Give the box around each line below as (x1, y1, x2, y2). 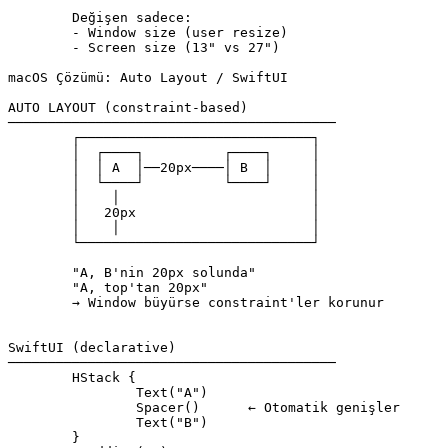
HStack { (8, 370, 72, 385)
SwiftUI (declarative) (8, 340, 176, 355)
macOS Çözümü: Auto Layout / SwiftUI (8, 70, 288, 85)
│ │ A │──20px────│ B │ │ (8, 160, 72, 175)
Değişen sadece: (8, 10, 72, 25)
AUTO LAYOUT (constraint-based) (8, 100, 248, 115)
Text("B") (8, 415, 136, 430)
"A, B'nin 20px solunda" (8, 265, 72, 280)
